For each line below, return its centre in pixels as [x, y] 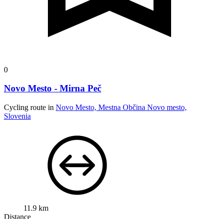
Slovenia [17, 116]
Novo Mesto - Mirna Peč [53, 88]
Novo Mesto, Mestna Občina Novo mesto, [121, 108]
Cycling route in [30, 108]
